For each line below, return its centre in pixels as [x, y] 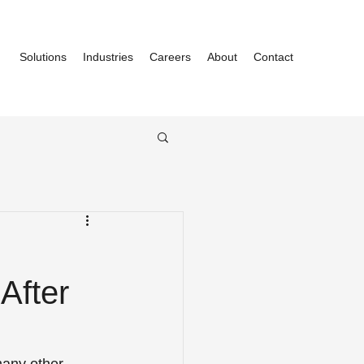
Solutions [43, 57]
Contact [273, 57]
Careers [170, 57]
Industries [108, 57]
